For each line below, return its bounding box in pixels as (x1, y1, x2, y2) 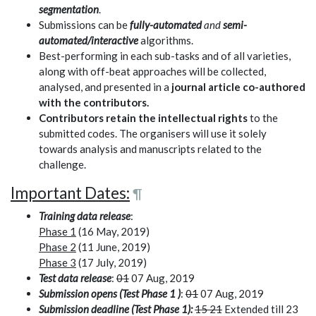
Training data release (39, 209, 130, 223)
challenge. (39, 158, 86, 171)
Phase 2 (39, 241, 76, 254)
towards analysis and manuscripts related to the (39, 142, 262, 156)
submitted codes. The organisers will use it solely (39, 127, 267, 140)
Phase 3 (39, 256, 76, 269)
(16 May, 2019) (76, 225, 150, 238)
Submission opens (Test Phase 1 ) (39, 287, 181, 300)
